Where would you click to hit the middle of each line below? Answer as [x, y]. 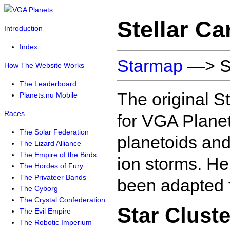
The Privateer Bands [53, 177]
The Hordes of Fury [51, 166]
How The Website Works [44, 65]
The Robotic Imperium [56, 222]
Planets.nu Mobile [49, 95]
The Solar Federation [54, 132]
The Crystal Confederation [62, 200]
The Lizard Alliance [50, 143]
